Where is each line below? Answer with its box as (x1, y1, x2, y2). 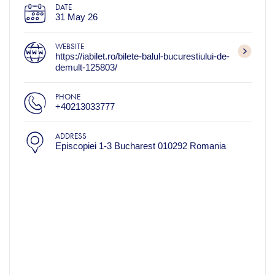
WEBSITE (55, 41, 84, 51)
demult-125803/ (55, 61, 117, 72)
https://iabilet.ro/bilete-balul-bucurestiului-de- (55, 50, 230, 61)
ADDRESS (55, 131, 87, 141)
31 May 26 (55, 11, 98, 22)
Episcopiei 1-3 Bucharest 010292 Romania (55, 140, 226, 151)
